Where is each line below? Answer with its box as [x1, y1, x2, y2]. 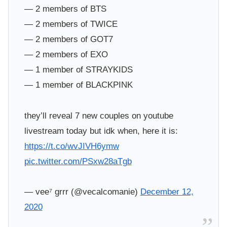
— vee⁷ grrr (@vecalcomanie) [24, 187, 140, 197]
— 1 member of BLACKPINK [24, 80, 133, 90]
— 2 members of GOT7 [24, 34, 113, 44]
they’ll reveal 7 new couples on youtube [24, 110, 173, 121]
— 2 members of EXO [24, 49, 108, 59]
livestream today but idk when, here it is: [24, 126, 178, 136]
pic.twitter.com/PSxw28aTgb [24, 156, 132, 166]
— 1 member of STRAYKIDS [24, 64, 133, 74]
